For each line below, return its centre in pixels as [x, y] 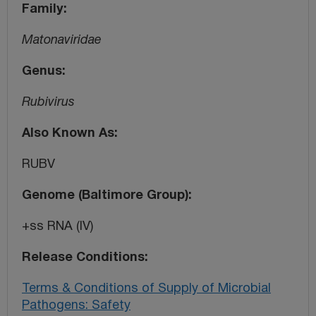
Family [43, 9]
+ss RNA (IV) [57, 226]
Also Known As [68, 133]
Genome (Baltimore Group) [105, 195]
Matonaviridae [62, 40]
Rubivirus [48, 102]
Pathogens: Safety [76, 305]
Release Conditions [83, 257]
